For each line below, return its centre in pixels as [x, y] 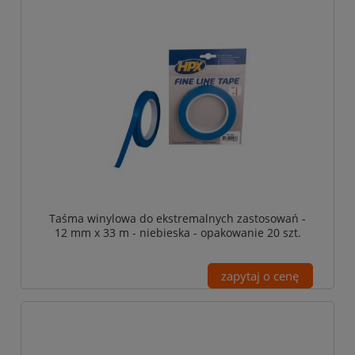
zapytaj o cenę [260, 275]
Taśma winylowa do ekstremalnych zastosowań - [177, 218]
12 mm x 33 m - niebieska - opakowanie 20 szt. [177, 232]
